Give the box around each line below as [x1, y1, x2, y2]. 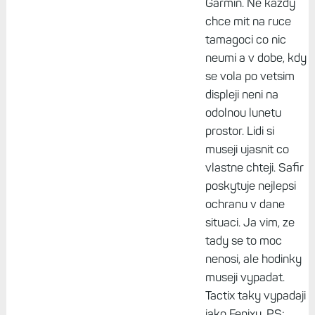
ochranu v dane [205, 197, 285, 212]
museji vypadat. [205, 270, 285, 285]
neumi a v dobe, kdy [205, 51, 307, 65]
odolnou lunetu [205, 105, 281, 120]
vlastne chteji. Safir [205, 160, 304, 175]
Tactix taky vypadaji [205, 288, 306, 303]
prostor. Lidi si [205, 124, 274, 139]
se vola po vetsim [205, 69, 295, 84]
